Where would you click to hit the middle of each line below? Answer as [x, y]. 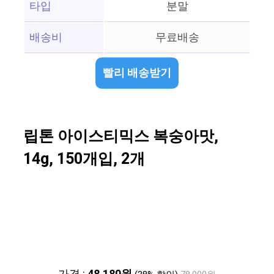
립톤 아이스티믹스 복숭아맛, [121, 137]
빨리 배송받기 [137, 73]
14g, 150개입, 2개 [84, 160]
